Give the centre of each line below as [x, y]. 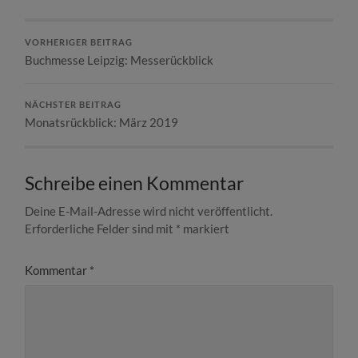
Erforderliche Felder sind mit [101, 229]
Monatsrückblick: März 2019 [102, 123]
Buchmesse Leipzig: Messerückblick [119, 60]
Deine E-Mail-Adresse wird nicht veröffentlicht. [149, 211]
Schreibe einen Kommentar [135, 184]
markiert [205, 229]
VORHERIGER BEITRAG [79, 43]
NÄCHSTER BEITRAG [74, 105]
